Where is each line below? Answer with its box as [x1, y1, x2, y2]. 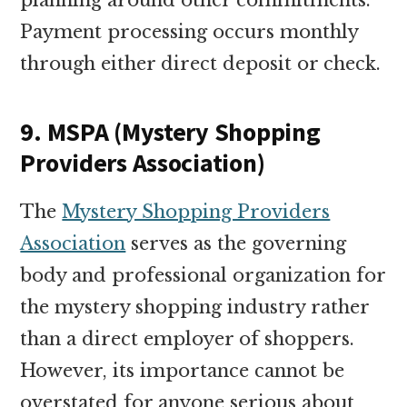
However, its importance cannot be [20, 359, 345, 382]
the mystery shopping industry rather [20, 295, 370, 318]
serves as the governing [125, 232, 347, 254]
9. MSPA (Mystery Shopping [20, 114, 321, 148]
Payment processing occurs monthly [20, 20, 359, 43]
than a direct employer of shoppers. [20, 327, 355, 350]
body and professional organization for [20, 263, 386, 286]
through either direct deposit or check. [20, 52, 382, 74]
